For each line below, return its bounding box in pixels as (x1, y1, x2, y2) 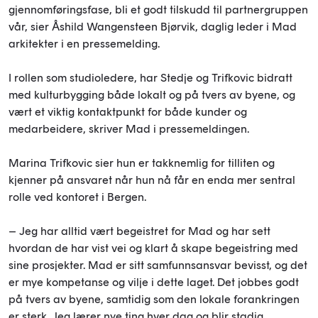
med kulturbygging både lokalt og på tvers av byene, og (9, 87, 295, 102)
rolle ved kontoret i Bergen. (9, 190, 146, 204)
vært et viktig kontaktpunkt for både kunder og (9, 104, 247, 119)
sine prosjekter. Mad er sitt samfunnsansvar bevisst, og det (9, 258, 307, 272)
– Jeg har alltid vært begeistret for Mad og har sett (9, 224, 270, 238)
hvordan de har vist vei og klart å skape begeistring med (9, 241, 298, 255)
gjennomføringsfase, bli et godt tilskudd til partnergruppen (9, 2, 308, 16)
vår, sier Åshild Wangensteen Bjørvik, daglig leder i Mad (9, 19, 297, 33)
